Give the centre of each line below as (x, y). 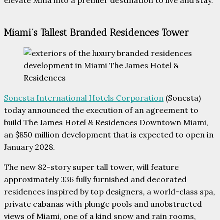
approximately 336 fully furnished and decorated (95, 179)
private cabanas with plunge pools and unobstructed (103, 204)
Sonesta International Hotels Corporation (84, 97)
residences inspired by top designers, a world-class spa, (110, 191)
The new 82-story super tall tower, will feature (91, 167)
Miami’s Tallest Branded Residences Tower (96, 33)
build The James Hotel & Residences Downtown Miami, (106, 122)
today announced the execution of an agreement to (101, 110)
